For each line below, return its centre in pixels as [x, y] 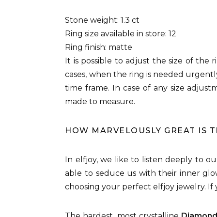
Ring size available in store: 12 [121, 34]
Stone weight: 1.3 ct [102, 20]
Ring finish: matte [99, 47]
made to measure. [100, 101]
